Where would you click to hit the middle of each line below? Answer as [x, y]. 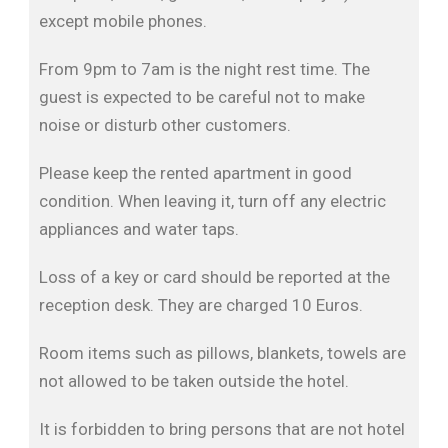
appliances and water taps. [139, 229]
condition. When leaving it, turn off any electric [212, 201]
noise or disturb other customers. [165, 125]
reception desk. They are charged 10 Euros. [201, 305]
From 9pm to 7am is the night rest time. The [204, 69]
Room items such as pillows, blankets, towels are [222, 353]
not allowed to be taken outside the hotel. [194, 381]
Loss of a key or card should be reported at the [214, 277]
